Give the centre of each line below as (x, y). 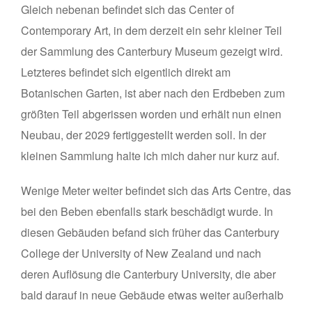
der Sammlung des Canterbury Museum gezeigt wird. (152, 52)
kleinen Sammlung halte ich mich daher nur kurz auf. (150, 156)
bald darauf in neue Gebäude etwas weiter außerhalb (152, 295)
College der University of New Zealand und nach (141, 253)
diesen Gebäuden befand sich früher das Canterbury (150, 233)
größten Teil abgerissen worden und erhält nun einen (151, 114)
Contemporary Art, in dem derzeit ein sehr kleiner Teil (151, 31)
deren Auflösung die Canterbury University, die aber (148, 274)
